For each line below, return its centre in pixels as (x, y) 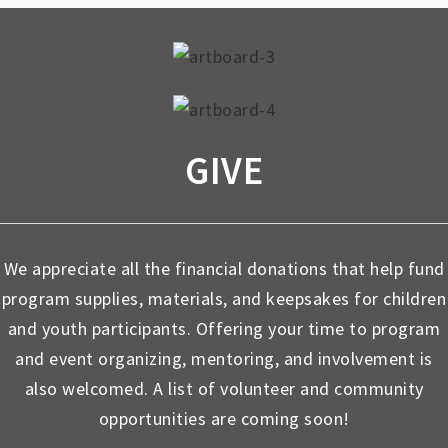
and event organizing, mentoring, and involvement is (224, 358)
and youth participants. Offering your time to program (224, 328)
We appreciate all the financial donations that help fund (224, 268)
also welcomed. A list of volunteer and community (224, 388)
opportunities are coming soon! (224, 418)
